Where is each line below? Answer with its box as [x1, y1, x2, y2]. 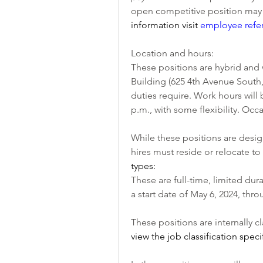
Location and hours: [131, 48, 214, 59]
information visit [131, 19, 200, 31]
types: [131, 160, 156, 171]
